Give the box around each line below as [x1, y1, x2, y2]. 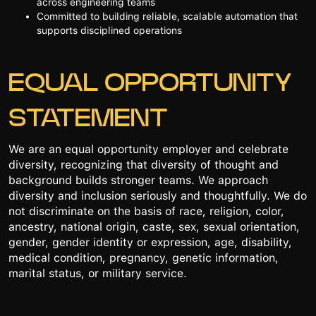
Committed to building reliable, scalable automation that [37, 10, 298, 22]
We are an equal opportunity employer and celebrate [8, 142, 288, 156]
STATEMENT [8, 105, 168, 131]
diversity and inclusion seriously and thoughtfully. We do [8, 188, 307, 202]
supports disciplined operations [37, 24, 182, 36]
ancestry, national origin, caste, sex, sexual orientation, [8, 219, 300, 233]
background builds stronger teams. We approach [8, 173, 268, 187]
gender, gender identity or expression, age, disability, [8, 235, 292, 249]
